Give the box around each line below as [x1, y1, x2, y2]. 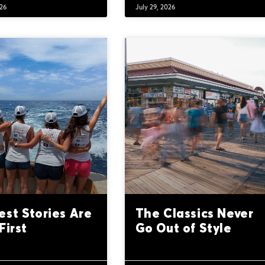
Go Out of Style [135, 219, 232, 235]
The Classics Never [135, 205, 254, 221]
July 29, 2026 [135, 3, 175, 12]
